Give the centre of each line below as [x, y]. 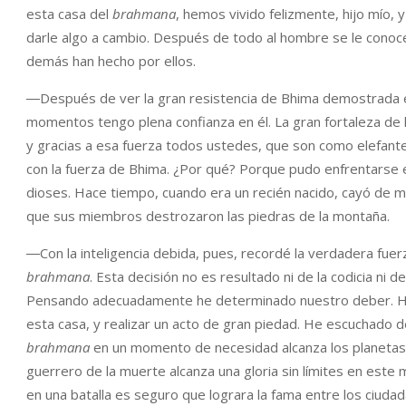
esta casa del [69, 14]
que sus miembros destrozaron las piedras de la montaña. [208, 216]
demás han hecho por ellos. [111, 61]
